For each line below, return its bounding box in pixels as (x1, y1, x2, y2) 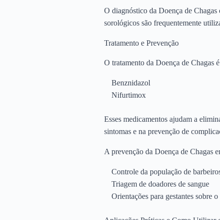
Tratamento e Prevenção (104, 38, 179, 47)
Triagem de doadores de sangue (111, 179, 209, 188)
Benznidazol (111, 78, 150, 87)
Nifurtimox (111, 90, 146, 99)
